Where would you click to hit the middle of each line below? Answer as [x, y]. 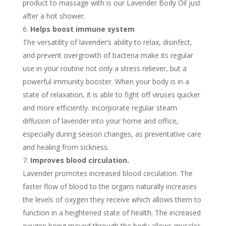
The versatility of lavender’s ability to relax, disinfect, [107, 42]
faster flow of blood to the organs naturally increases [109, 186]
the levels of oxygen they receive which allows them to [112, 200]
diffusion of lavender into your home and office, [100, 121]
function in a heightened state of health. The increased [111, 213]
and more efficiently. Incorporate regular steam [100, 108]
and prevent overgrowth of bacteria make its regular [108, 55]
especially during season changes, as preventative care [112, 134]
